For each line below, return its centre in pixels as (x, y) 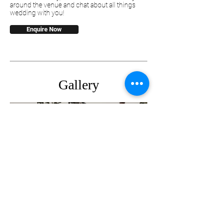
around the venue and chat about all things (73, 5)
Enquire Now (44, 29)
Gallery (79, 85)
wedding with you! (37, 13)
